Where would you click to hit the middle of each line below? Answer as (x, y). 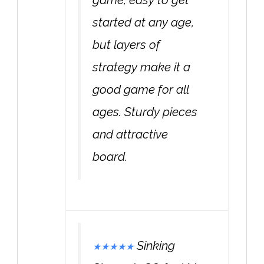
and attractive (130, 135)
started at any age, (143, 23)
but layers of (126, 45)
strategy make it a (141, 67)
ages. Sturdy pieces (145, 112)
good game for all (141, 90)
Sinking (156, 245)
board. (110, 157)
